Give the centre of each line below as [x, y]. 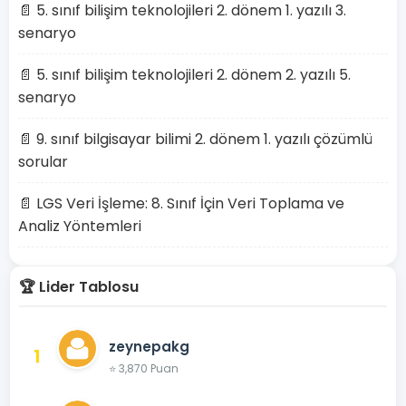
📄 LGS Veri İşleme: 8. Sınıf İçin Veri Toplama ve [181, 203]
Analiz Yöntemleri [80, 226]
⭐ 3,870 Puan [144, 368]
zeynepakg [149, 346]
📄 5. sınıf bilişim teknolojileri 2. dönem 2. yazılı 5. [184, 75]
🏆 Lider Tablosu [79, 287]
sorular [43, 162]
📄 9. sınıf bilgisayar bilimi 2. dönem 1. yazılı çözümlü [195, 139]
